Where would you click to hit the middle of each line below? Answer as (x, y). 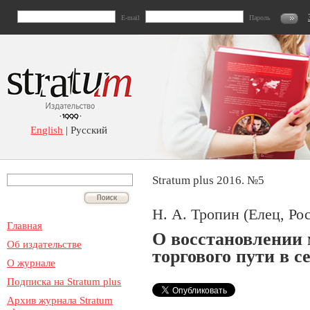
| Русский (85, 130)
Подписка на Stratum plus (64, 282)
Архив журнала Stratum (60, 300)
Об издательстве (44, 244)
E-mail (130, 18)
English (47, 130)
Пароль (260, 18)
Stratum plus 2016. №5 (208, 180)
